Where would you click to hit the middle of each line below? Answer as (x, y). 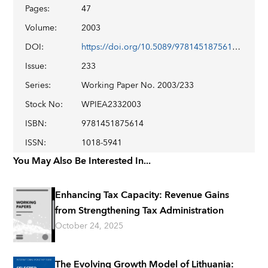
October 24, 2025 (89, 226)
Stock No (43, 105)
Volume (40, 28)
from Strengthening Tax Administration (140, 211)
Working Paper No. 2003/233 (138, 86)
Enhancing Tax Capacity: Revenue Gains (142, 195)
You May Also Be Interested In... (82, 161)
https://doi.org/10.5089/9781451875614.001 (237, 47)
